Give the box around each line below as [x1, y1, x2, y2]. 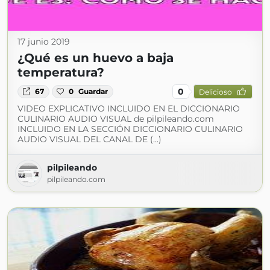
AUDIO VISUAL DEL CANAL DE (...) [17, 134, 162, 145]
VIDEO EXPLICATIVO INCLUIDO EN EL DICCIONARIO [17, 103, 240, 114]
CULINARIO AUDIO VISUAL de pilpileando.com [17, 113, 214, 124]
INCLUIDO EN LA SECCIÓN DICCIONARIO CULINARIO [17, 124, 243, 134]
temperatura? [17, 65, 104, 80]
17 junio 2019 [17, 36, 70, 47]
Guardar [78, 87, 108, 96]
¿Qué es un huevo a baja [17, 51, 174, 65]
